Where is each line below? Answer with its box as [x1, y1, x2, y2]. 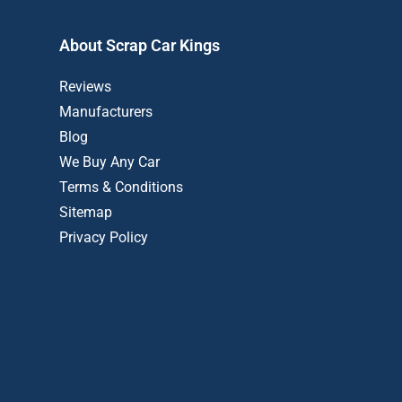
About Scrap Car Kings [59, 36, 220, 55]
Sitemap [59, 204, 112, 221]
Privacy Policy [59, 229, 148, 246]
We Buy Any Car [59, 153, 160, 170]
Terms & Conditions [59, 179, 183, 196]
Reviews [59, 78, 111, 95]
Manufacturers [59, 103, 153, 120]
